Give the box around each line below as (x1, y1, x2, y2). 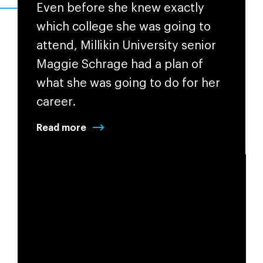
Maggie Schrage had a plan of (36, 58, 203, 70)
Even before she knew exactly (36, 2, 204, 14)
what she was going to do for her (36, 77, 220, 89)
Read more (36, 123, 86, 133)
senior (178, 39, 216, 52)
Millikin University (80, 39, 178, 52)
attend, (36, 39, 80, 52)
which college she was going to (36, 21, 211, 33)
